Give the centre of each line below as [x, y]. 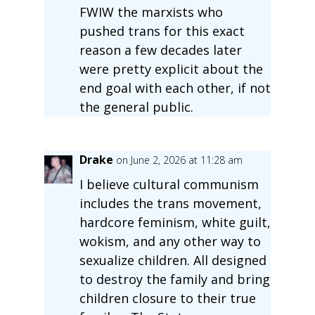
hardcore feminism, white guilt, [175, 222]
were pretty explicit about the [171, 69]
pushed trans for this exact [162, 31]
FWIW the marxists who [151, 12]
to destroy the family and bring [174, 279]
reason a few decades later [160, 50]
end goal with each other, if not [175, 88]
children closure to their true [167, 298]
